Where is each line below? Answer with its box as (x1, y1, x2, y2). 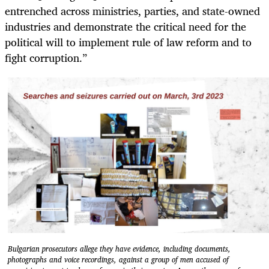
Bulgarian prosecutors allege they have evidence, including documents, (8, 243, 231, 256)
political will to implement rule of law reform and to (5, 33, 252, 52)
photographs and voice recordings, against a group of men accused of (8, 253, 229, 267)
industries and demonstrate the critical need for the (5, 17, 246, 36)
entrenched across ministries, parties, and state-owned (5, 2, 260, 20)
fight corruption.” (5, 49, 87, 67)
